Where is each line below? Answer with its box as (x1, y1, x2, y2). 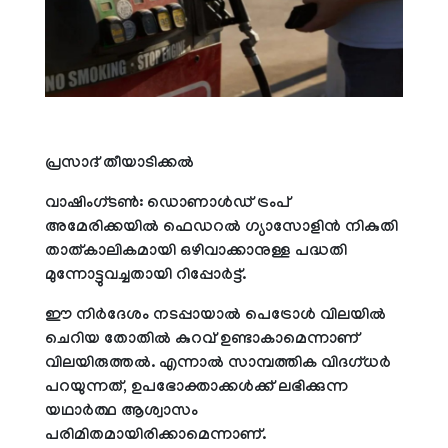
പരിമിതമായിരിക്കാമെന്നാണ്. (45, 426, 266, 446)
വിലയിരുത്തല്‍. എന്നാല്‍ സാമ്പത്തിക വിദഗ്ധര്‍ (45, 354, 391, 374)
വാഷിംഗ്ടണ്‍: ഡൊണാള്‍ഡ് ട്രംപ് (45, 194, 290, 214)
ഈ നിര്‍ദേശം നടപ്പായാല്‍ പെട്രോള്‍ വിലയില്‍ (45, 306, 386, 326)
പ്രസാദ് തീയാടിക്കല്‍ (45, 154, 194, 174)
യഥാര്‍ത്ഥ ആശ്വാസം (45, 402, 198, 422)
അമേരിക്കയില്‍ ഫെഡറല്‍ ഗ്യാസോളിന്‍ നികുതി (45, 218, 398, 238)
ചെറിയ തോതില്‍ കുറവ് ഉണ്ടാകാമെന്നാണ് (45, 330, 359, 350)
